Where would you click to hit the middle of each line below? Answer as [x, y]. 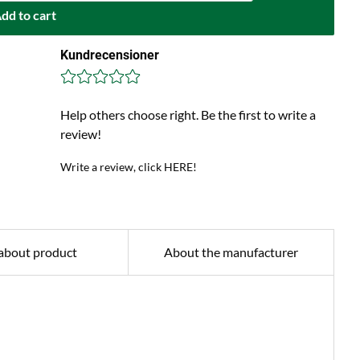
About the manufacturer [231, 252]
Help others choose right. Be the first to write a [188, 115]
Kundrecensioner [109, 55]
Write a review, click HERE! [128, 167]
